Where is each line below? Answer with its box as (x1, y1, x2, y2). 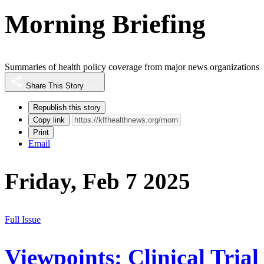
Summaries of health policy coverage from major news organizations (5, 62, 259, 72)
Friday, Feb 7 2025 (5, 169, 190, 194)
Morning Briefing (5, 9, 206, 39)
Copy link (33, 115, 65, 125)
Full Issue (5, 214, 41, 225)
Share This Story (26, 81, 84, 91)
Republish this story (33, 103, 101, 113)
